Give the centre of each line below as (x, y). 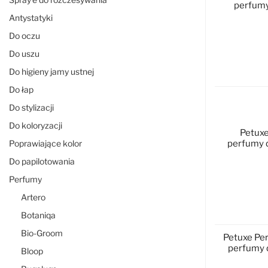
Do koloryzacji (36, 125)
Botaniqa (38, 215)
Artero (33, 197)
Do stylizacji (31, 107)
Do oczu (25, 36)
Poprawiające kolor (45, 143)
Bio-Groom (42, 233)
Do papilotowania (42, 161)
